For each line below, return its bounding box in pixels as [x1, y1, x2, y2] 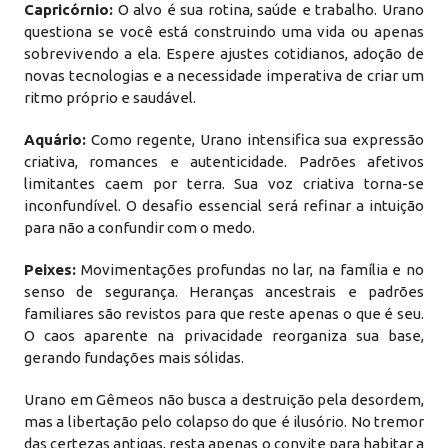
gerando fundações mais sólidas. [24, 349, 245, 366]
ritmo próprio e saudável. [24, 89, 197, 106]
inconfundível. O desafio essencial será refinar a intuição [24, 197, 424, 214]
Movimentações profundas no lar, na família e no [76, 261, 424, 278]
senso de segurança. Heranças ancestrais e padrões [24, 283, 424, 300]
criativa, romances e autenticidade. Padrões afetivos [24, 153, 424, 170]
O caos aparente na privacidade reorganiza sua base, [24, 327, 424, 344]
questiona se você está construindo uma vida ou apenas [24, 23, 424, 40]
